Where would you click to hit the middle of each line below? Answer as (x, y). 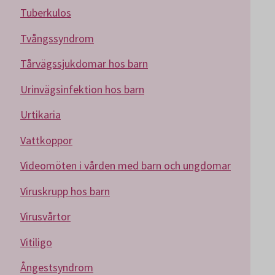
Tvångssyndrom (57, 38)
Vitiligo (36, 242)
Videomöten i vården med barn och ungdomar (126, 165)
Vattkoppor (46, 140)
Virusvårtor (45, 216)
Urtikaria (41, 114)
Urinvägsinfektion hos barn (82, 89)
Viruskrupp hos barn (65, 191)
